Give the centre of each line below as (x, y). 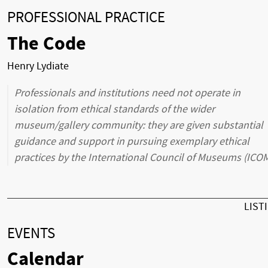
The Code (47, 43)
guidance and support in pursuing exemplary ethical (132, 141)
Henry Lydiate (38, 66)
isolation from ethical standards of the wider (115, 109)
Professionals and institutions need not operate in (127, 93)
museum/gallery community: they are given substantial (139, 125)
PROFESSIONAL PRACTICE (86, 18)
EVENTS (31, 233)
